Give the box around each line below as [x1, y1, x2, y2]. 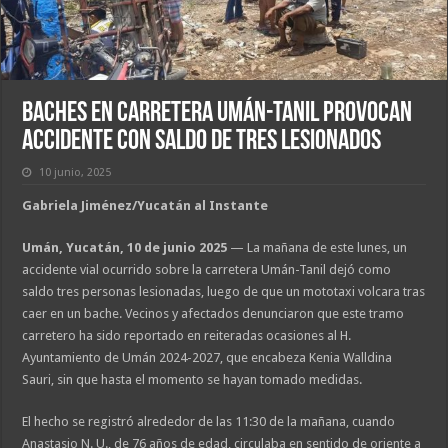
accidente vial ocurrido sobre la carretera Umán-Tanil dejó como [22, 262, 392, 278]
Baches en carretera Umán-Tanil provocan [22, 100, 413, 129]
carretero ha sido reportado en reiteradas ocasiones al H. [22, 328, 352, 344]
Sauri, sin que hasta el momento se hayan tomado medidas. [22, 372, 363, 388]
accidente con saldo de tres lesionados [22, 128, 382, 157]
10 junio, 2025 [39, 166, 112, 180]
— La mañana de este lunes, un [227, 240, 408, 256]
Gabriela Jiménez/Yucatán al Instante [22, 198, 269, 214]
